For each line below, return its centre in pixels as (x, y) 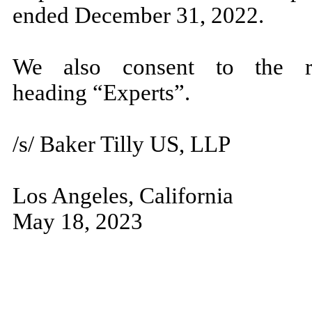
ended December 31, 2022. (141, 15)
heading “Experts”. (101, 93)
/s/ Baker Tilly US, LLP (121, 144)
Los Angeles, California (123, 196)
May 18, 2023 (77, 221)
